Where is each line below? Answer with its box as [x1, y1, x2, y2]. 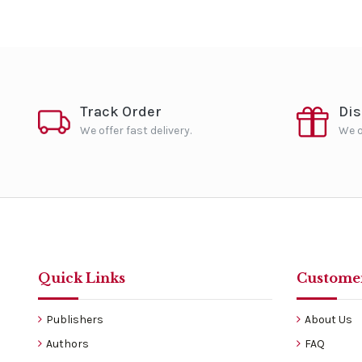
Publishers [46, 312, 103, 326]
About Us [305, 312, 352, 326]
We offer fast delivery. [80, 124, 192, 138]
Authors [46, 336, 89, 351]
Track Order [80, 103, 162, 121]
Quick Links [38, 269, 125, 286]
